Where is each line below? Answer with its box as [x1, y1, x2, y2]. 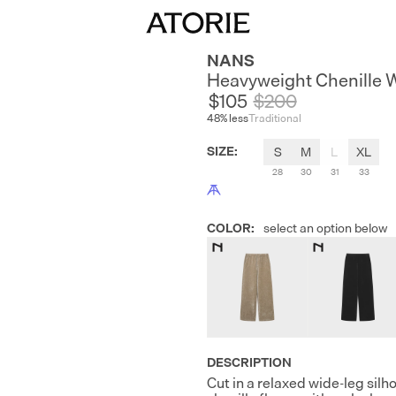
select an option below [263, 217, 387, 238]
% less [220, 110, 248, 127]
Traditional [248, 110, 301, 127]
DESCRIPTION [207, 352, 292, 372]
